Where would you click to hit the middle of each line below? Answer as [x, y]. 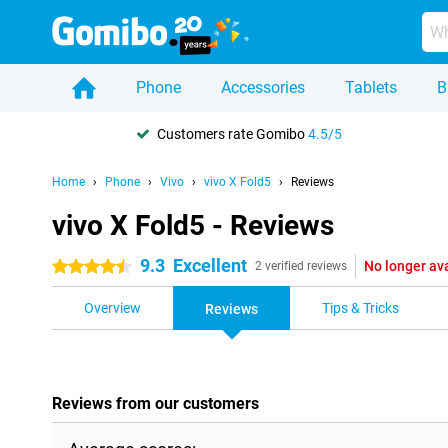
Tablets [371, 87]
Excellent [210, 265]
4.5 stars [79, 267]
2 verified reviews [301, 266]
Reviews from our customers [155, 403]
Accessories [263, 87]
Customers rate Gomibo [232, 133]
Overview [112, 308]
